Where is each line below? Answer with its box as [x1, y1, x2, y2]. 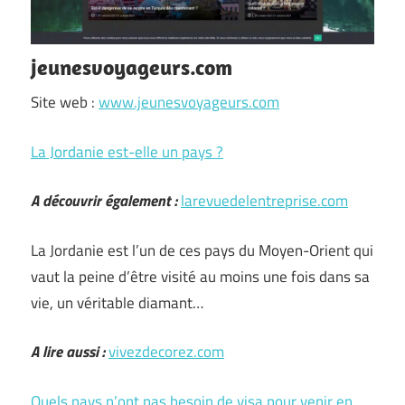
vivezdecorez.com [108, 340, 224, 363]
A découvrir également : [31, 189, 177, 212]
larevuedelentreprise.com [181, 189, 348, 212]
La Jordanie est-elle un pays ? [31, 139, 223, 164]
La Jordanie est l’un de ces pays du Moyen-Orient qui [31, 238, 373, 262]
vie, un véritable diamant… [31, 290, 203, 315]
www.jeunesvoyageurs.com [99, 90, 279, 114]
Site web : [31, 90, 99, 114]
